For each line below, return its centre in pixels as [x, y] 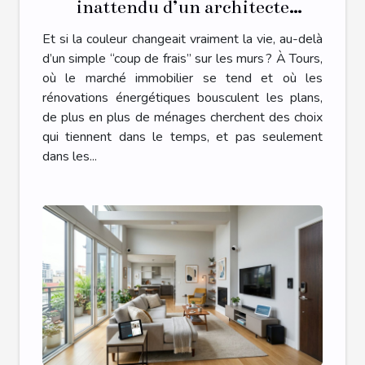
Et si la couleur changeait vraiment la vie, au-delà [182, 40]
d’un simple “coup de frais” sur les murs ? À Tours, [182, 59]
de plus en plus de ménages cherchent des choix [182, 118]
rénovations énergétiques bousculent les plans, [182, 98]
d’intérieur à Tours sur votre [182, 32]
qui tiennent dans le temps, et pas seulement [182, 137]
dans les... [70, 157]
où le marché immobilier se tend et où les [182, 79]
